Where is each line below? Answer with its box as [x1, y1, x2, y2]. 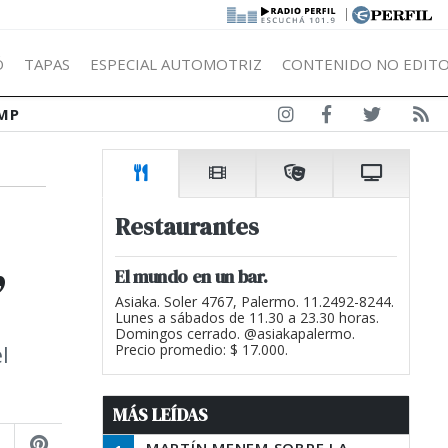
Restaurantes [115, 210, 259, 243]
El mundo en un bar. [115, 264, 268, 289]
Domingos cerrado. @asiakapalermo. [115, 324, 355, 343]
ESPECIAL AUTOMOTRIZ [90, 53, 262, 74]
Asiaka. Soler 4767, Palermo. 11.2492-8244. [115, 292, 394, 311]
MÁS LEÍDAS [113, 403, 208, 427]
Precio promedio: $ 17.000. [115, 340, 288, 359]
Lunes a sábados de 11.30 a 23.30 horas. [115, 308, 379, 327]
